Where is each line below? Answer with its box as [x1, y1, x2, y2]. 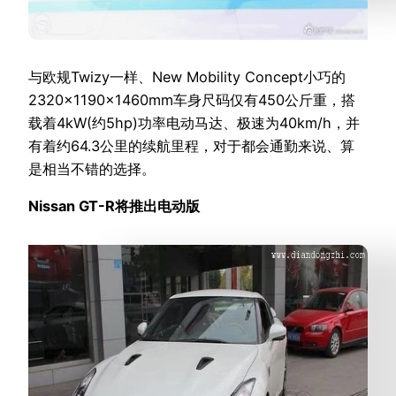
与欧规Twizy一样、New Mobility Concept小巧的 [28, 67, 346, 86]
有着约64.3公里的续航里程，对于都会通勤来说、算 [28, 136, 354, 155]
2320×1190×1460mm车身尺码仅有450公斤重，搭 [28, 90, 355, 109]
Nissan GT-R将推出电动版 [28, 196, 200, 215]
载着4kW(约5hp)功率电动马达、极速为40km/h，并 [28, 113, 360, 132]
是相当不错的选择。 [28, 159, 156, 178]
